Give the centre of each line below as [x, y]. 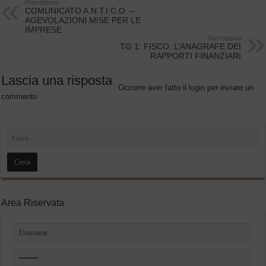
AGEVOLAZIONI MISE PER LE [83, 20]
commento [20, 96]
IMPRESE [44, 29]
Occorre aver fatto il [154, 87]
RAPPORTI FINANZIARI [195, 56]
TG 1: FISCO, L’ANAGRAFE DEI [180, 46]
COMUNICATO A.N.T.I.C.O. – [80, 10]
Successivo [224, 38]
